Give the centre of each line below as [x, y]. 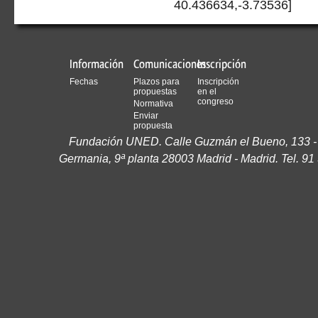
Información [97, 64]
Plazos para [156, 82]
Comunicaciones [169, 64]
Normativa [153, 104]
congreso [215, 102]
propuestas [155, 92]
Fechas [84, 82]
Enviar [146, 116]
